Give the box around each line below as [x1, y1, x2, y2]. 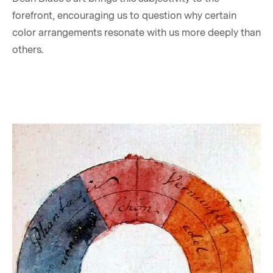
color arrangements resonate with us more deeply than [12, 26, 261, 40]
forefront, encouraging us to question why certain [12, 9, 236, 23]
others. [12, 43, 43, 57]
